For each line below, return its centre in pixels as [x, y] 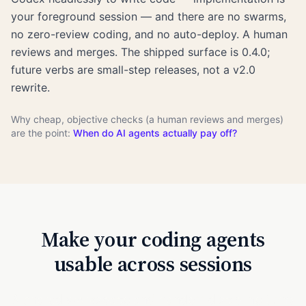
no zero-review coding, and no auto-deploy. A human [149, 34]
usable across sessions [153, 264]
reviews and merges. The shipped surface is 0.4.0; [140, 52]
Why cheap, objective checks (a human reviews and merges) [147, 119]
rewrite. [30, 87]
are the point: [42, 133]
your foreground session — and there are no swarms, [149, 16]
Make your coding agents [153, 239]
